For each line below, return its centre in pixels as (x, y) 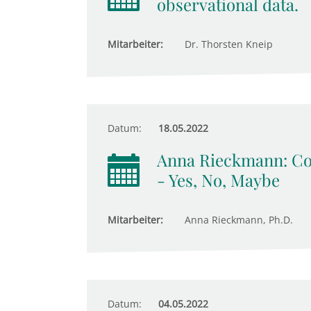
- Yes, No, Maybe (218, 180)
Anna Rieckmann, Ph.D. (237, 220)
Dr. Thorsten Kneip (227, 44)
